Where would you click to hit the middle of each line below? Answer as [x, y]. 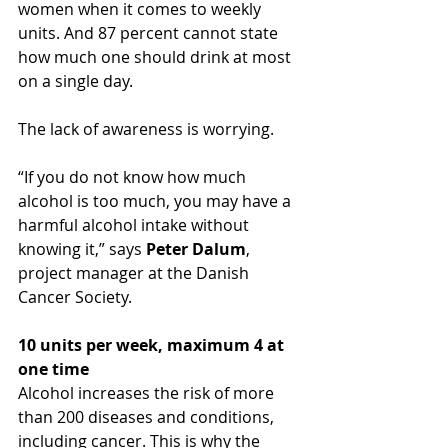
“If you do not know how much [134, 176]
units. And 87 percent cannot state [150, 32]
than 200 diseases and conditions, [148, 416]
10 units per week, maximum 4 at [153, 344]
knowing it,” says [82, 248]
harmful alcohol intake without [135, 224]
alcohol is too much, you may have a [156, 200]
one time [53, 368]
